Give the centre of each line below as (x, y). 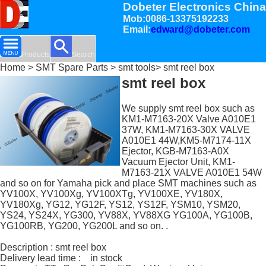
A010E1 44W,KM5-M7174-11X (187, 141)
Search (83, 55)
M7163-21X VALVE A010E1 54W (192, 173)
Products (36, 55)
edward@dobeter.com (200, 30)
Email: (137, 30)
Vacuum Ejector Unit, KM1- (179, 162)
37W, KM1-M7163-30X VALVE (186, 130)
